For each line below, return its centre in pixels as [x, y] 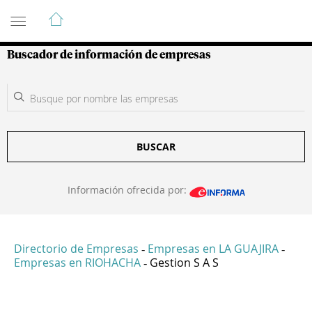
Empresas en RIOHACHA [77, 263]
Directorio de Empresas [76, 249]
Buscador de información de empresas [109, 55]
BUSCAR [156, 147]
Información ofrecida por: [128, 190]
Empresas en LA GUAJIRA [213, 249]
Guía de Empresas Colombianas [132, 13]
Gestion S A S [184, 263]
